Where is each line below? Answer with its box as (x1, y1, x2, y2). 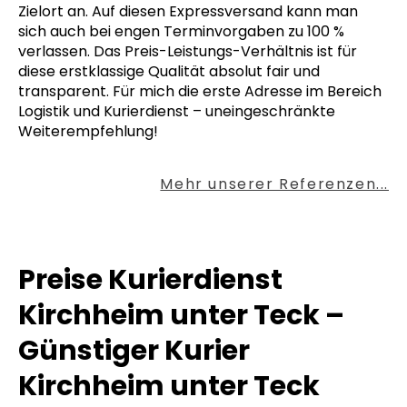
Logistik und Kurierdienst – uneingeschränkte (18, 101, 335, 123)
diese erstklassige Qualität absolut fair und (18, 61, 320, 83)
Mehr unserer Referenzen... (160, 174, 389, 195)
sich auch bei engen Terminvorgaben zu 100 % (18, 21, 344, 43)
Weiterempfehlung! (18, 121, 158, 143)
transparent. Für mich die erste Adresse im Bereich (18, 81, 382, 103)
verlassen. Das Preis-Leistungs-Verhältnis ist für (18, 41, 357, 63)
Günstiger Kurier (18, 332, 250, 371)
